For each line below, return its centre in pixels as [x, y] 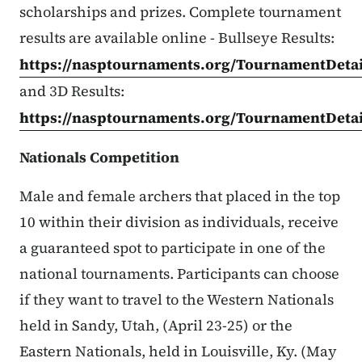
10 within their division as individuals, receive [179, 222]
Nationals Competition [99, 158]
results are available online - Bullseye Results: [177, 38]
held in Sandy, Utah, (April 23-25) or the [156, 326]
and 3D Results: [72, 91]
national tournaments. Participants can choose [179, 274]
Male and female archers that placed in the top [180, 196]
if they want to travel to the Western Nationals [177, 300]
